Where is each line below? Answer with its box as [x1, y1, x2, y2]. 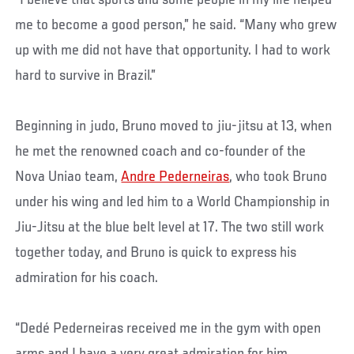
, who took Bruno [229, 169, 328, 186]
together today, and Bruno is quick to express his [15, 245, 297, 262]
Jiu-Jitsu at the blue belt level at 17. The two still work [15, 220, 325, 236]
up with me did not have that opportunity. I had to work [15, 43, 331, 59]
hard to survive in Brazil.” [15, 68, 156, 85]
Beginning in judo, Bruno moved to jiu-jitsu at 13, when [15, 119, 333, 135]
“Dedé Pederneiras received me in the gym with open [15, 321, 322, 337]
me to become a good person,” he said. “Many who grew [15, 17, 337, 34]
